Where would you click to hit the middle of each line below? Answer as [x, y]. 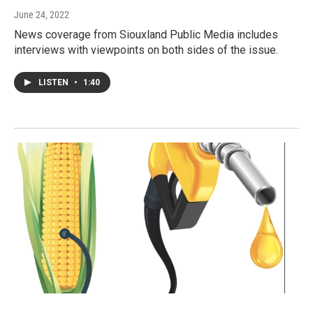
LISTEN [54, 82]
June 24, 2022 [42, 14]
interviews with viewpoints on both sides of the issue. [146, 50]
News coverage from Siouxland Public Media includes [146, 34]
